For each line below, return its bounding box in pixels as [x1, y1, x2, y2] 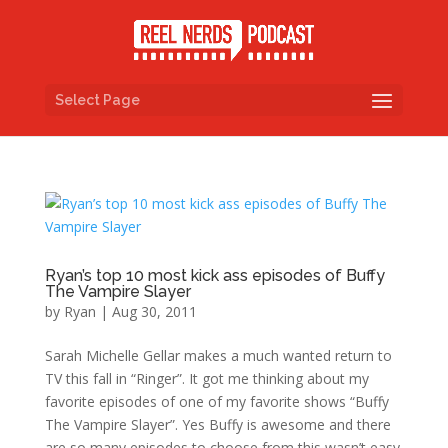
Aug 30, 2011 [111, 302, 197, 321]
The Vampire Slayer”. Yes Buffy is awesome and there [44, 415, 391, 434]
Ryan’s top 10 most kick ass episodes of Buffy [44, 266, 385, 285]
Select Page [54, 91, 140, 108]
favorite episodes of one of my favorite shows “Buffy [44, 392, 389, 411]
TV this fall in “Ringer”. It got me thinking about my [44, 369, 369, 388]
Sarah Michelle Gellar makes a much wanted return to [44, 346, 392, 365]
